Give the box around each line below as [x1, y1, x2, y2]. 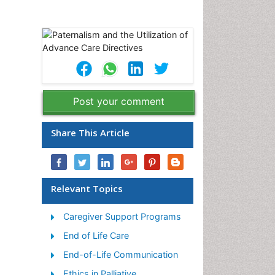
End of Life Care [63, 230, 129, 241]
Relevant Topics [51, 182, 123, 195]
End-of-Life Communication [63, 249, 178, 260]
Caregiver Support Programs [63, 211, 181, 222]
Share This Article [51, 126, 130, 139]
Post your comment [73, 95, 165, 107]
